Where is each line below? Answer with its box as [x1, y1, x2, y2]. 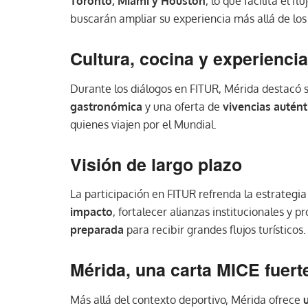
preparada [70, 223, 124, 237]
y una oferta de [142, 99, 223, 113]
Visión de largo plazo [70, 151, 242, 177]
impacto [70, 205, 113, 219]
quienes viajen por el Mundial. [70, 117, 217, 131]
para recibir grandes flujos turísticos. [124, 223, 306, 237]
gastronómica [70, 99, 142, 113]
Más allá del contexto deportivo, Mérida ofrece [70, 292, 303, 307]
